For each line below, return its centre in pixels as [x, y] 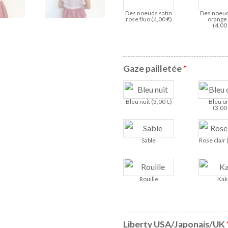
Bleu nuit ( [139, 102]
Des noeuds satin [149, 13]
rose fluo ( [139, 19]
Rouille [149, 179]
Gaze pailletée [153, 69]
